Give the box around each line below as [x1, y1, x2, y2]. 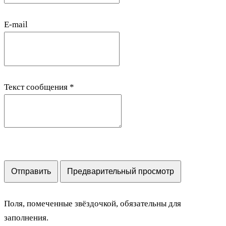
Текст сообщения [4, 82, 70, 92]
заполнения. [4, 212, 48, 222]
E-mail [4, 19, 28, 29]
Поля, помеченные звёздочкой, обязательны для [4, 198, 181, 208]
